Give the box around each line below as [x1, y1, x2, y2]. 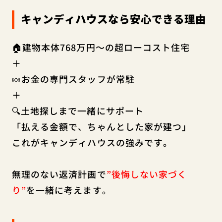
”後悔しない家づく [106, 167, 187, 181]
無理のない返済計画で [11, 167, 107, 181]
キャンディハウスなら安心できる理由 [20, 11, 206, 27]
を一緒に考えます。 [26, 183, 111, 197]
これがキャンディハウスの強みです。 [11, 136, 173, 149]
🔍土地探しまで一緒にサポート [11, 104, 144, 117]
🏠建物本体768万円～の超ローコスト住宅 [11, 41, 190, 54]
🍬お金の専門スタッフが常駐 [11, 72, 135, 86]
